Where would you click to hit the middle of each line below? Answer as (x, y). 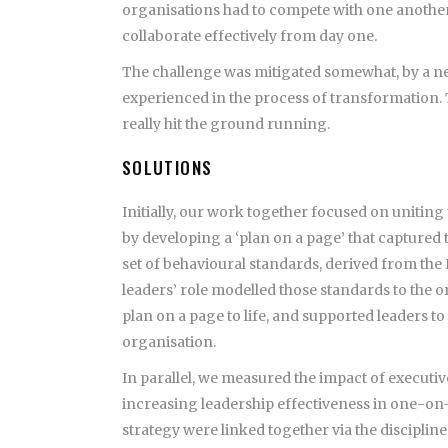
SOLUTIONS (167, 167)
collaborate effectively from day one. (249, 35)
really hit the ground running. (226, 123)
